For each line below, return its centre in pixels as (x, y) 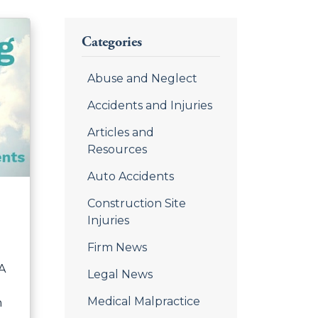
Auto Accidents (131, 176)
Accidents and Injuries (150, 105)
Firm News (117, 247)
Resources (117, 149)
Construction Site (137, 203)
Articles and (121, 132)
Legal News (120, 274)
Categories (112, 42)
